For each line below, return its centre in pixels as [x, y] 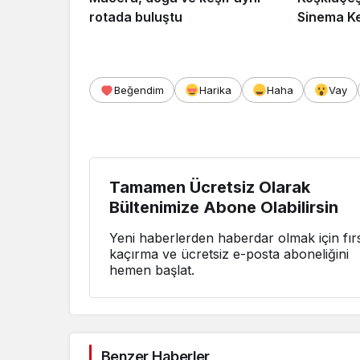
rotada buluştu [136, 16]
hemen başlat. [152, 270]
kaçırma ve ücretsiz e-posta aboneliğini [229, 254]
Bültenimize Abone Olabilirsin [224, 207]
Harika [215, 90]
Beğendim [139, 90]
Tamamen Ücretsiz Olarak [210, 187]
